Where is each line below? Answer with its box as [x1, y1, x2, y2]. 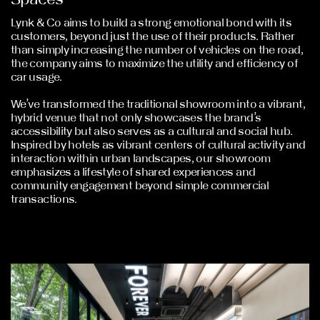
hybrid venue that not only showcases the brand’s [11, 111, 261, 124]
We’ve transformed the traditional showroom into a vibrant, [11, 97, 305, 111]
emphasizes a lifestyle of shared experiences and [11, 165, 256, 179]
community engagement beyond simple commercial [11, 179, 269, 192]
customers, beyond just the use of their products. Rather [11, 29, 295, 43]
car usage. [11, 70, 62, 84]
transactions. [11, 192, 77, 206]
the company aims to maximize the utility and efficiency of [11, 56, 298, 70]
